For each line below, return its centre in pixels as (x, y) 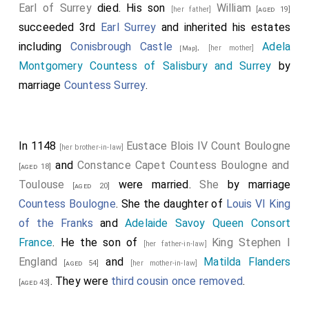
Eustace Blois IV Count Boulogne (208, 146)
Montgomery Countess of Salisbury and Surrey (145, 66)
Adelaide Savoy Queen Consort (208, 223)
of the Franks (56, 223)
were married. (155, 185)
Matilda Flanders (247, 262)
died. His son (131, 8)
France (36, 242)
